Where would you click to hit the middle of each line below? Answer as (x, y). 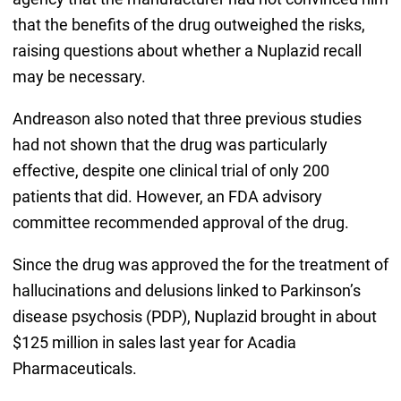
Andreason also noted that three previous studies (187, 118)
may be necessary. (79, 76)
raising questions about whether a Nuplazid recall (187, 50)
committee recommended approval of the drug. (180, 222)
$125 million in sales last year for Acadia (154, 342)
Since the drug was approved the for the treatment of (200, 264)
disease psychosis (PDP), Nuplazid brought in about (194, 316)
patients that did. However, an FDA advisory (167, 196)
